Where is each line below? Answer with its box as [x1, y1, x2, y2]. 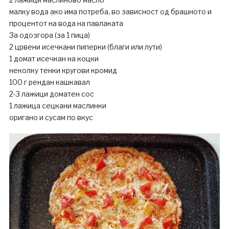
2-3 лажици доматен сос [9, 89, 94, 99]
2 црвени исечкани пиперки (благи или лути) [9, 42, 162, 52]
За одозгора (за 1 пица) [9, 31, 90, 40]
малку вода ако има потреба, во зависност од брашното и [9, 7, 212, 16]
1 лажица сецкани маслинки [9, 101, 106, 110]
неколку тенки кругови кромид [9, 66, 117, 75]
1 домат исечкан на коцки [9, 54, 99, 63]
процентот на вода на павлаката [9, 19, 123, 28]
